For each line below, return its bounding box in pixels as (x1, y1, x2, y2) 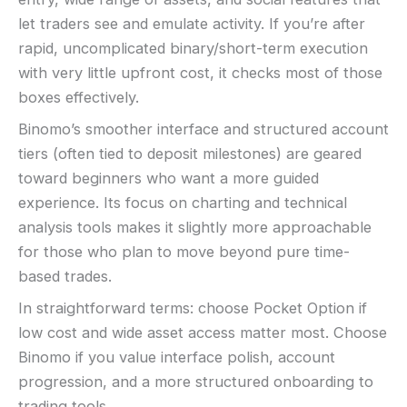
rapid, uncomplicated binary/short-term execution (18, 38, 368, 57)
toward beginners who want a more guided (18, 169, 319, 188)
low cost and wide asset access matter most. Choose (18, 323, 387, 342)
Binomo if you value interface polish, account (18, 348, 335, 367)
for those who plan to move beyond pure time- (18, 243, 350, 262)
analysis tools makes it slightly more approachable (18, 218, 372, 237)
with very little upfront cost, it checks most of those (18, 63, 382, 82)
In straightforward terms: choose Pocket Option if (18, 299, 367, 318)
